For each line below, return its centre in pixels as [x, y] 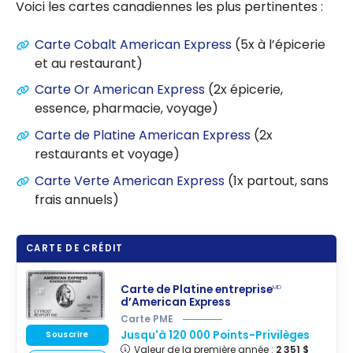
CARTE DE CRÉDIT [75, 249]
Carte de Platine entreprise [197, 290]
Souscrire [67, 335]
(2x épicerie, [244, 90]
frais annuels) [77, 199]
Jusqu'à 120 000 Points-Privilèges [216, 336]
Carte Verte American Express [130, 180]
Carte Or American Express [120, 90]
